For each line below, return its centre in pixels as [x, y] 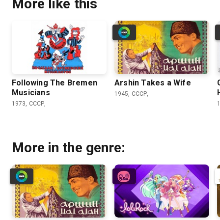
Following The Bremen [55, 82]
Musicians [31, 92]
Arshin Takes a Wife [153, 82]
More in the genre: [69, 147]
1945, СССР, [132, 94]
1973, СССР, [29, 103]
